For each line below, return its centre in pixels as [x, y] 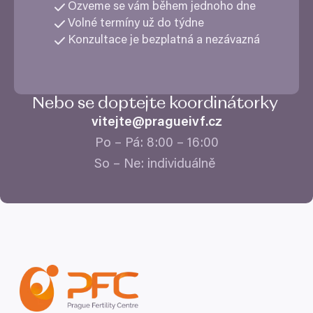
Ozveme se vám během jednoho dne [163, 8]
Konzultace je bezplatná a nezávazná [165, 41]
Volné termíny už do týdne [137, 24]
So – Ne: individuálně [156, 164]
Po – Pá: [121, 143]
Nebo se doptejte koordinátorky [156, 103]
